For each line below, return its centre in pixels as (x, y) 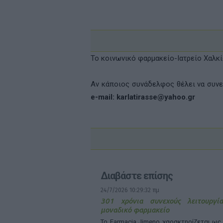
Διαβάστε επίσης (137, 176)
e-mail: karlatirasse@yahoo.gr (143, 97)
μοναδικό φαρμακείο (135, 210)
